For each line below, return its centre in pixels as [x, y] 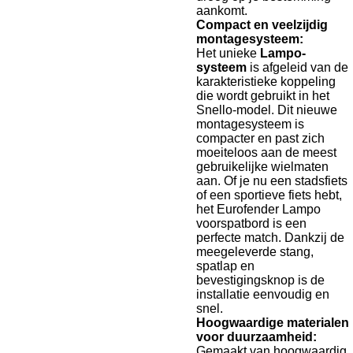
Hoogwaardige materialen [273, 323]
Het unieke [227, 54]
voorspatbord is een [251, 224]
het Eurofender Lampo [258, 210]
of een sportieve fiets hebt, [269, 195]
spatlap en [225, 266]
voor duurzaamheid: [256, 337]
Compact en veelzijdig [262, 25]
